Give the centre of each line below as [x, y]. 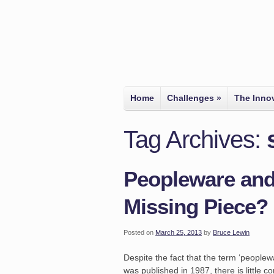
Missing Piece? [196, 206]
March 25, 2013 [179, 232]
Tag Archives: [195, 139]
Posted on [139, 232]
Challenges [191, 98]
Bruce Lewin [231, 232]
